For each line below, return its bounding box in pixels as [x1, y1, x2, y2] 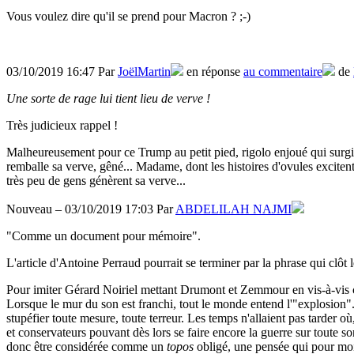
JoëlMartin [118, 64, 171, 78]
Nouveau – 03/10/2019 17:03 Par [6, 201, 175, 216]
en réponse [183, 64, 243, 78]
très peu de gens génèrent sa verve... [6, 173, 186, 187]
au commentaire [243, 64, 322, 78]
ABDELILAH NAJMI [175, 201, 292, 216]
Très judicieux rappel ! [6, 118, 118, 132]
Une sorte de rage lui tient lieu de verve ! [6, 91, 213, 105]
